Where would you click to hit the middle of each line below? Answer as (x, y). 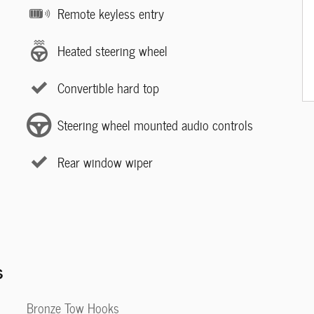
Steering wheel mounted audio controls (155, 125)
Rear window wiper (105, 162)
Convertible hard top (108, 88)
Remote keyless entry (111, 13)
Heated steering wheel (112, 50)
